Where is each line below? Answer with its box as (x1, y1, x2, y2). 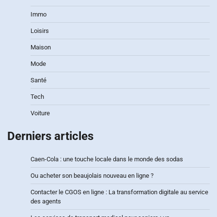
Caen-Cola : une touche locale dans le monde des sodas (31, 155, 183, 163)
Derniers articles (7, 129, 93, 143)
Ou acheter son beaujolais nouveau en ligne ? (31, 172, 154, 180)
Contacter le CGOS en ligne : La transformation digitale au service (31, 188, 208, 196)
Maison (31, 44, 51, 51)
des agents (31, 198, 61, 205)
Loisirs (31, 27, 49, 35)
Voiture (31, 109, 50, 117)
